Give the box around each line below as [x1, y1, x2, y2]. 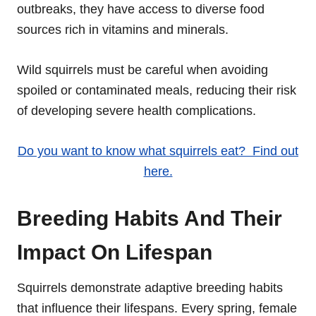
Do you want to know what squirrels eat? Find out [18, 143, 298, 158]
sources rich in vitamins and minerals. [17, 22, 229, 37]
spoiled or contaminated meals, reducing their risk [17, 83, 296, 97]
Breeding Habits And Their [17, 206, 282, 230]
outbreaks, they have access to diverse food [17, 1, 265, 16]
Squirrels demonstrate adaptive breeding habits [17, 280, 283, 295]
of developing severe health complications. [17, 103, 256, 118]
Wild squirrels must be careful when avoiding [17, 62, 268, 77]
